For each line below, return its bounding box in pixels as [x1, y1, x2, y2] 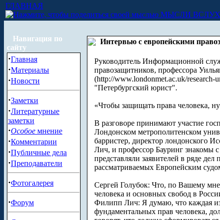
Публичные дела [11, 148, 67, 157]
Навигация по [13, 34, 62, 43]
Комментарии [11, 137, 57, 146]
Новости [11, 77, 40, 85]
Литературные [11, 107, 59, 115]
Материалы [11, 66, 49, 74]
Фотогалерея [11, 179, 54, 187]
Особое [11, 127, 35, 135]
